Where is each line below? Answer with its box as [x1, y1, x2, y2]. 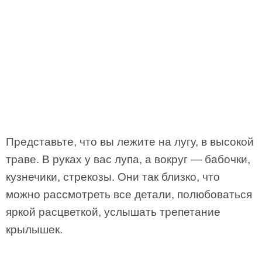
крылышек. [6, 223, 63, 236]
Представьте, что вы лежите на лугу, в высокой [6, 136, 254, 148]
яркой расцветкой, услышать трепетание [6, 206, 220, 218]
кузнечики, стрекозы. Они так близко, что [6, 171, 220, 183]
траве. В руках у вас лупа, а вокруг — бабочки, [6, 153, 250, 166]
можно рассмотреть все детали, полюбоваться [6, 188, 252, 201]
